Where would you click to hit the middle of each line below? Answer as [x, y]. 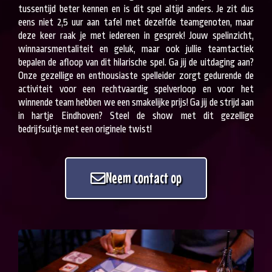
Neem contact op [144, 178]
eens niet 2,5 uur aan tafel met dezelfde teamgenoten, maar [136, 23]
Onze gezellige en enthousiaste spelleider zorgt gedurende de [136, 76]
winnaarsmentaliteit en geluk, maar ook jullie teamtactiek [136, 49]
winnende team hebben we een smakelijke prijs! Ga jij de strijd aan [136, 103]
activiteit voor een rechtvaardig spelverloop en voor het [136, 90]
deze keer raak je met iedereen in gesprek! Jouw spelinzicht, [136, 36]
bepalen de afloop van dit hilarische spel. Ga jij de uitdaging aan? [136, 63]
